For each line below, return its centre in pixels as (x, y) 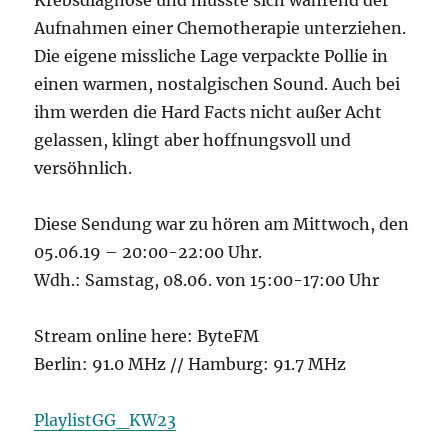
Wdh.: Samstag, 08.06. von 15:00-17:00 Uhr (207, 280)
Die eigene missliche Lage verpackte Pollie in (211, 56)
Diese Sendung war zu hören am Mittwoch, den (222, 224)
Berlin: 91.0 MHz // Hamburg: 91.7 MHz (190, 364)
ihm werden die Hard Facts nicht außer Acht (208, 112)
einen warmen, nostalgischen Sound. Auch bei (217, 84)
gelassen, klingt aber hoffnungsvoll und (193, 140)
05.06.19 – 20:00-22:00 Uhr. (148, 252)
